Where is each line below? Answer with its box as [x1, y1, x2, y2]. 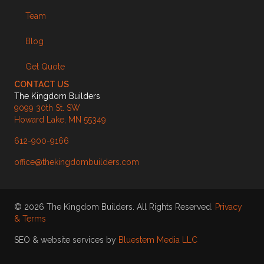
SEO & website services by [14, 235, 118, 245]
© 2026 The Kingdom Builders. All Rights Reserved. [14, 202, 215, 212]
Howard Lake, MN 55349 [14, 115, 106, 125]
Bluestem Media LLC [118, 235, 197, 245]
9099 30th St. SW [14, 103, 80, 113]
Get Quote [25, 62, 65, 72]
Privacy [215, 202, 242, 212]
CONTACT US [14, 80, 69, 90]
